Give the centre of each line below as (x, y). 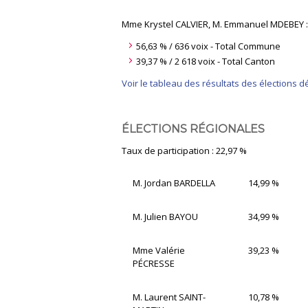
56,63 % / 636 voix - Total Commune (208, 46)
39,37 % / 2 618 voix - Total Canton (206, 61)
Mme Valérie (159, 250)
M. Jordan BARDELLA (174, 183)
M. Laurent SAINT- (169, 297)
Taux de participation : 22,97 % (184, 150)
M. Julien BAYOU (165, 216)
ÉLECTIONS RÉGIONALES (193, 129)
